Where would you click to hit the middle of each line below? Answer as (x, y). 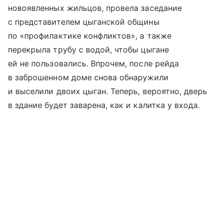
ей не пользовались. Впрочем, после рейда (93, 63)
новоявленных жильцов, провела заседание (95, 8)
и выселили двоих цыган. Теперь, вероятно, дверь (108, 91)
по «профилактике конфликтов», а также (90, 35)
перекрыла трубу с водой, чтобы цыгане (88, 49)
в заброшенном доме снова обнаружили (88, 77)
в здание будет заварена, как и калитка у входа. (104, 105)
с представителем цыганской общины (84, 22)
